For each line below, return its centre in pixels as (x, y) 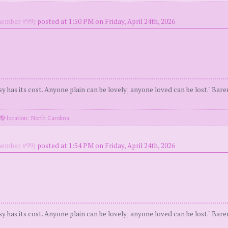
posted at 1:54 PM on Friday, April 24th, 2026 (106, 146)
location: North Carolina (37, 118)
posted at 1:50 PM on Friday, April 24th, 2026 (106, 21)
